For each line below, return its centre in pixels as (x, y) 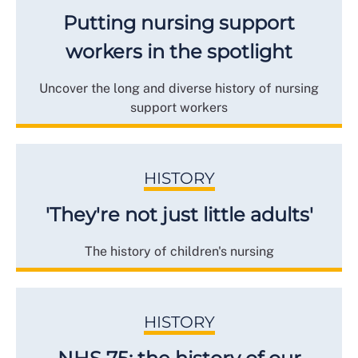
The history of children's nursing (179, 251)
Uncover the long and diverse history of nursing (179, 88)
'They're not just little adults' (179, 214)
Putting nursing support (179, 22)
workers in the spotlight (179, 51)
